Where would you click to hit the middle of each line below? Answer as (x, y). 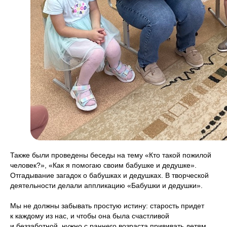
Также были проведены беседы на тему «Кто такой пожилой (111, 155)
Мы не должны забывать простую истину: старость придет (107, 206)
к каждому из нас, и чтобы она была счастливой (90, 216)
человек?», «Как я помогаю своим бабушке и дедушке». (103, 165)
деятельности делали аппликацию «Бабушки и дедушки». (106, 185)
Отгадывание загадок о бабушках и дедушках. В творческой (109, 175)
